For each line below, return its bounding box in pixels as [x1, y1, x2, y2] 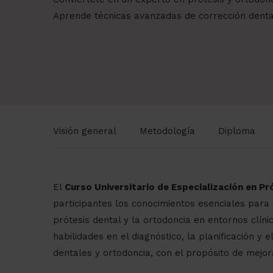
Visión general [53, 126, 116, 137]
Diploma [218, 126, 255, 137]
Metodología [140, 126, 195, 137]
